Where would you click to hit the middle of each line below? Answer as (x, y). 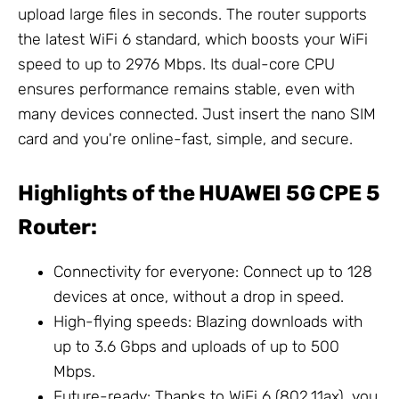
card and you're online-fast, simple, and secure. (185, 138)
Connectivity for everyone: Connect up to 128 (213, 272)
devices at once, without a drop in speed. (199, 297)
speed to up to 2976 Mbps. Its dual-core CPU (176, 64)
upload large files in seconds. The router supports (192, 14)
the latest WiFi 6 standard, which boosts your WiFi (193, 39)
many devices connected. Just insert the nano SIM (197, 114)
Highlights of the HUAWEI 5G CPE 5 (199, 193)
